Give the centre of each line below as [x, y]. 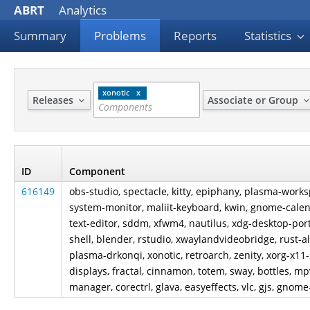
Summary [40, 36]
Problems [120, 36]
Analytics [81, 10]
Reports [195, 36]
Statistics [269, 36]
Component [97, 171]
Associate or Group [254, 100]
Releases [54, 100]
